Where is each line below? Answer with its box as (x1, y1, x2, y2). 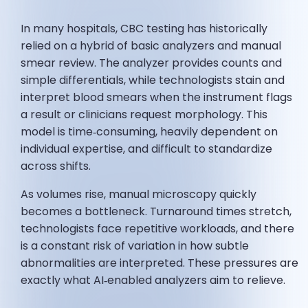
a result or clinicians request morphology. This (21, 107, 268, 123)
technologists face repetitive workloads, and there (21, 221, 295, 237)
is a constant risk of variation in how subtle (21, 238, 250, 254)
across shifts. (21, 158, 91, 175)
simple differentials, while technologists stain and (21, 72, 285, 89)
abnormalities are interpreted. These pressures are (21, 255, 299, 272)
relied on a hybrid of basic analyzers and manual (21, 38, 282, 54)
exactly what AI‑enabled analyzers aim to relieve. (21, 272, 286, 289)
